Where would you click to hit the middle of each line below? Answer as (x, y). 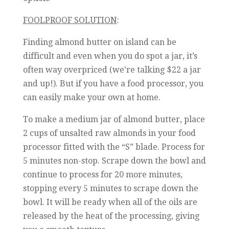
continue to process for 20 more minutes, (102, 175)
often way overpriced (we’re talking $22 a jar (112, 70)
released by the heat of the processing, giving (111, 216)
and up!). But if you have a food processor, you (113, 84)
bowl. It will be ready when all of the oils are (110, 202)
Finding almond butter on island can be (99, 42)
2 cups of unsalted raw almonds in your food (109, 133)
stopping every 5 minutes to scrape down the (110, 189)
